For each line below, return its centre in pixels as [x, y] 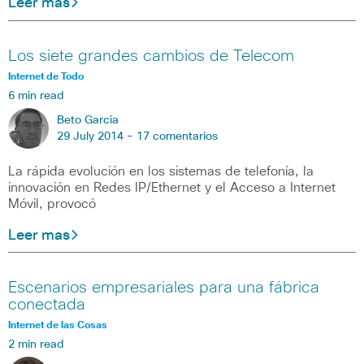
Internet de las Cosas [58, 326]
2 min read [36, 345]
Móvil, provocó [52, 204]
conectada [47, 305]
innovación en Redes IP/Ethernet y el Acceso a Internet [172, 187]
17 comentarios [177, 136]
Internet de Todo [46, 77]
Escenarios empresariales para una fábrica [164, 288]
